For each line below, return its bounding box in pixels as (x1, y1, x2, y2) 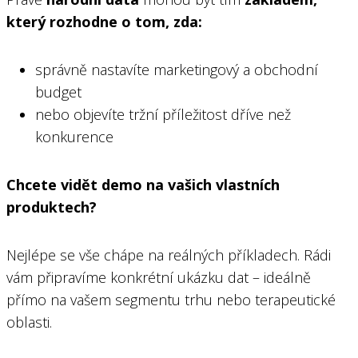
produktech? (6, 197, 97, 217)
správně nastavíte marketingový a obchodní (35, 59, 318, 79)
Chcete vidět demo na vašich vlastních (6, 174, 280, 194)
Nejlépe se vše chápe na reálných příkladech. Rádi (6, 245, 331, 265)
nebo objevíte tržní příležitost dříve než (35, 104, 291, 124)
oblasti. (6, 312, 52, 332)
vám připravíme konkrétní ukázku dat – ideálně (6, 267, 311, 287)
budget (35, 82, 82, 101)
